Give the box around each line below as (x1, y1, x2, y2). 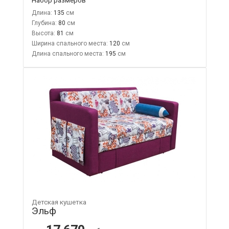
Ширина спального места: (31, 39, 108, 47)
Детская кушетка (31, 198, 86, 206)
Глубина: (31, 19, 57, 27)
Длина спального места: (31, 50, 104, 57)
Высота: (31, 29, 55, 37)
